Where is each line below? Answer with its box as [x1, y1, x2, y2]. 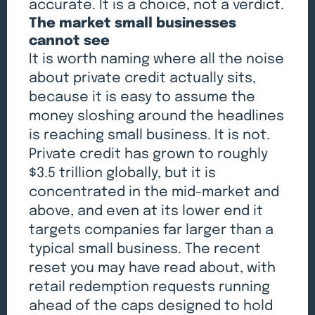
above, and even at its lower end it [29, 203, 264, 219]
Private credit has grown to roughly [29, 146, 269, 162]
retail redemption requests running [29, 279, 271, 295]
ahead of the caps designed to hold [29, 298, 274, 314]
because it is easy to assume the [29, 89, 256, 105]
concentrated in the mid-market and [29, 184, 280, 200]
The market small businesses [29, 15, 237, 31]
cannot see [29, 33, 110, 49]
